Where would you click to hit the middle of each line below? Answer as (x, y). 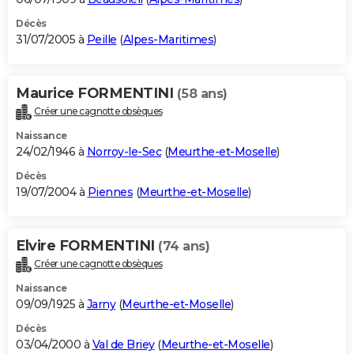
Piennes (110, 192)
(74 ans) (184, 246)
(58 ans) (202, 93)
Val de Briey (123, 344)
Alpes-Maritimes (168, 39)
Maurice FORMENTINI (96, 93)
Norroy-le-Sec (124, 151)
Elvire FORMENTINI (87, 245)
